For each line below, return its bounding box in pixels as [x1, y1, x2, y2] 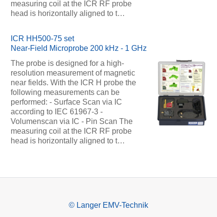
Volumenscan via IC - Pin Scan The [10, 117, 133, 126]
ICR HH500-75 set [10, 34, 74, 43]
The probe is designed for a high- [10, 59, 124, 68]
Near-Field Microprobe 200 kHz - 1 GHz [10, 44, 147, 53]
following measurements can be [10, 88, 120, 97]
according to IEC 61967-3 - [10, 108, 103, 116]
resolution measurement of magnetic [10, 69, 135, 77]
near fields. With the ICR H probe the [10, 78, 136, 87]
